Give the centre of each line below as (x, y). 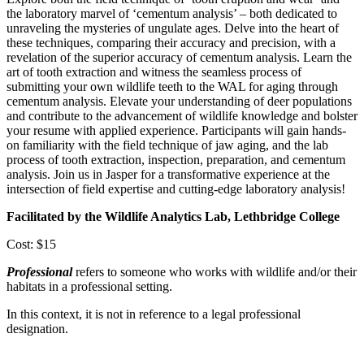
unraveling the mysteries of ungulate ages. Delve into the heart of (173, 28)
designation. (37, 328)
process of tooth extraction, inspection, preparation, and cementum (176, 159)
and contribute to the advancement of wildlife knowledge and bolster (182, 115)
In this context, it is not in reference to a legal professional (154, 314)
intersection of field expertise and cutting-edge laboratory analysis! (176, 188)
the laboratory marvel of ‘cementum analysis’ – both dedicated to (172, 13)
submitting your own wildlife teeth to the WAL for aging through (172, 86)
